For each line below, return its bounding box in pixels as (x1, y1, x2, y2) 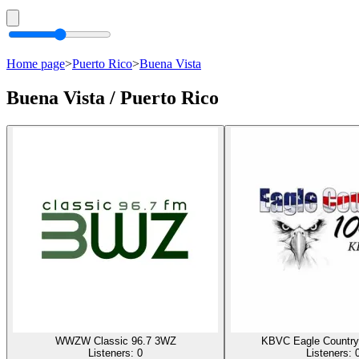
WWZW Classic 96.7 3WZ (54, 334, 176, 347)
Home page (6, 57, 65, 71)
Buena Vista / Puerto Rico (6, 87, 219, 108)
